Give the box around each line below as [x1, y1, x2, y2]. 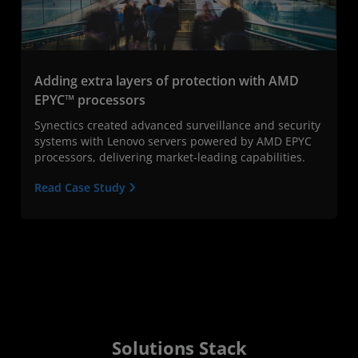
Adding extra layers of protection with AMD [34, 72, 299, 90]
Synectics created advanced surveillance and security [34, 117, 320, 133]
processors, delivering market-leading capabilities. [34, 149, 305, 165]
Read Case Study [34, 180, 129, 196]
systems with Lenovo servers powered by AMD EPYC [34, 133, 312, 149]
